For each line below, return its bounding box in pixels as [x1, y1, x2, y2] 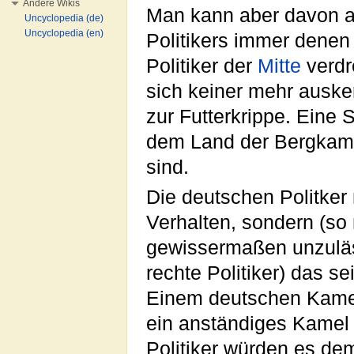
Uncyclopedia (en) [24, 28, 104, 39]
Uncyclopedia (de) [24, 13, 104, 24]
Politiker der [146, 55, 258, 77]
